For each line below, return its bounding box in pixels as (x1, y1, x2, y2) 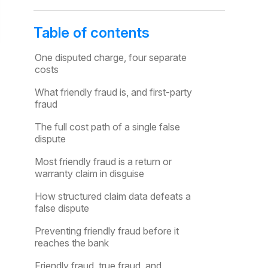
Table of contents (33, 24, 150, 41)
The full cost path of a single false (35, 121, 180, 133)
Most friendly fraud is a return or (35, 156, 172, 167)
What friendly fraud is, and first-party (35, 86, 192, 98)
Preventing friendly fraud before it (35, 225, 179, 237)
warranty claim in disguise (35, 167, 144, 179)
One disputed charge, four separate (35, 51, 187, 63)
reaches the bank (35, 237, 109, 249)
